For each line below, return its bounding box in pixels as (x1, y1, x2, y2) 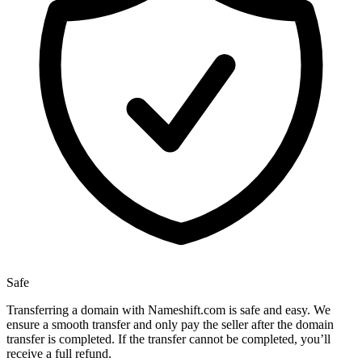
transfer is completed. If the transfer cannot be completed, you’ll (6, 332, 330, 347)
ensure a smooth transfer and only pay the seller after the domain (6, 318, 334, 332)
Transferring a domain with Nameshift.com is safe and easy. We (6, 303, 330, 318)
